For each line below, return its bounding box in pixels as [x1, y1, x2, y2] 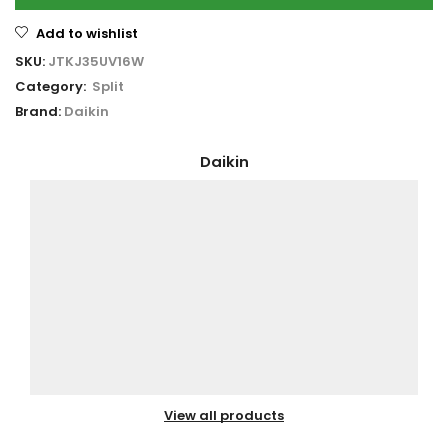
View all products [164, 406, 284, 426]
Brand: [15, 101, 61, 121]
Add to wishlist [36, 23, 138, 43]
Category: [15, 76, 89, 96]
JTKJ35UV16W [48, 51, 144, 71]
